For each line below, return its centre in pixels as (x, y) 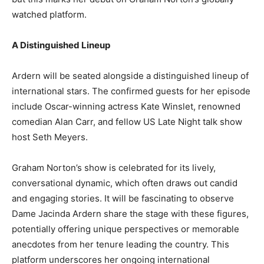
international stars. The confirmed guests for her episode (131, 91)
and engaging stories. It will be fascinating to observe (123, 198)
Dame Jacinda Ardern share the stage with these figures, (130, 214)
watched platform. (49, 14)
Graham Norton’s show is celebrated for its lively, (114, 168)
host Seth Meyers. (50, 137)
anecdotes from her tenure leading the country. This (121, 244)
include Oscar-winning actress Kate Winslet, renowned (126, 106)
